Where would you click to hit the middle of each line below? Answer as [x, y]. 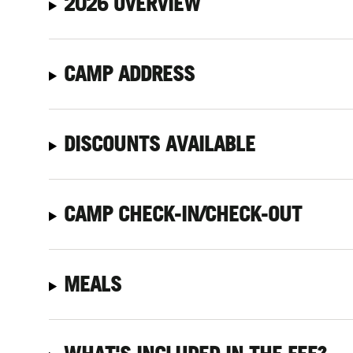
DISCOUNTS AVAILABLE [160, 143]
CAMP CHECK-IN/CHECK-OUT [183, 214]
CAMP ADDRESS [130, 73]
